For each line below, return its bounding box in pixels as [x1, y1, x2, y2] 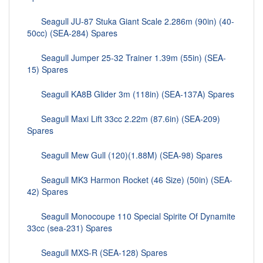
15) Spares [27, 63, 68, 76]
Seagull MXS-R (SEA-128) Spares [27, 247, 167, 259]
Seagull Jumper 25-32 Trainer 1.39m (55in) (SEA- [27, 52, 226, 64]
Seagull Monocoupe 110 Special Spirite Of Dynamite [27, 210, 235, 222]
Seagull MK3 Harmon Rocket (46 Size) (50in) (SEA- [27, 174, 232, 186]
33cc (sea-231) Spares [27, 222, 112, 234]
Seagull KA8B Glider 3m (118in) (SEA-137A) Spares [27, 88, 234, 100]
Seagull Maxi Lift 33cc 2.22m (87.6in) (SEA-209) [27, 113, 220, 125]
